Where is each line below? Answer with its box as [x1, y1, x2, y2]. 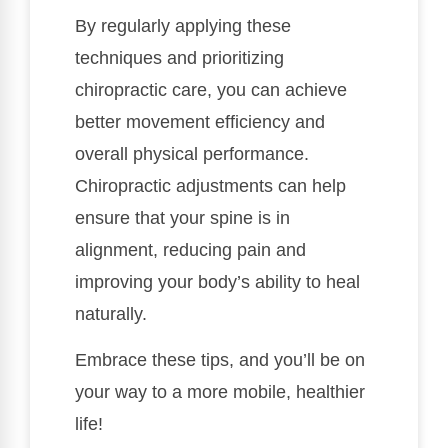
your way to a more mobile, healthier [75, 382, 365, 403]
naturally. [75, 303, 147, 324]
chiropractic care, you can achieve [75, 79, 347, 100]
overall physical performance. [75, 143, 309, 164]
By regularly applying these [75, 15, 291, 36]
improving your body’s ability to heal [75, 271, 360, 292]
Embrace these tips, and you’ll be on [75, 350, 365, 371]
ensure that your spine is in [75, 207, 290, 228]
